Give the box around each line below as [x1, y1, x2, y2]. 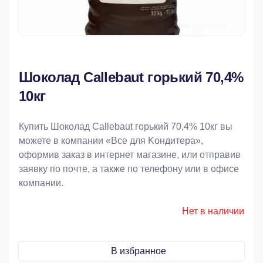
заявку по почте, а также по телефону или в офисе [19, 164, 239, 174]
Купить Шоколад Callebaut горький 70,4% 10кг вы [19, 122, 232, 131]
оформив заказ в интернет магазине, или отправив [19, 150, 241, 160]
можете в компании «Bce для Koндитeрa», [19, 136, 203, 146]
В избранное [111, 246, 166, 256]
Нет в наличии [182, 206, 244, 216]
